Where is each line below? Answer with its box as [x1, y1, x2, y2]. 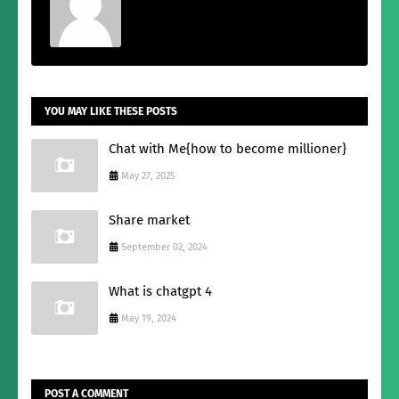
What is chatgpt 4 [109, 282, 212, 299]
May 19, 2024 [121, 312, 176, 324]
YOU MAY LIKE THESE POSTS [45, 104, 177, 118]
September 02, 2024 [121, 240, 208, 253]
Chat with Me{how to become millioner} [109, 140, 346, 157]
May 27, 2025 [121, 169, 175, 182]
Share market [109, 211, 190, 228]
